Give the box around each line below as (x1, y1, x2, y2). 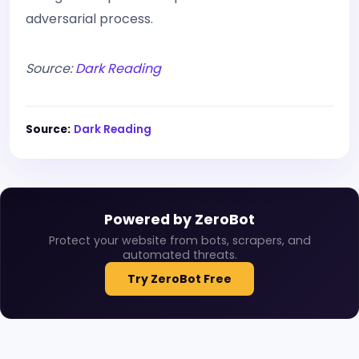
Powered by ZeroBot (104, 209, 255, 229)
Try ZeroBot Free (127, 270, 232, 287)
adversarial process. (26, 9, 153, 28)
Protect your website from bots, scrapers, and (48, 232, 311, 248)
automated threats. (122, 246, 237, 263)
